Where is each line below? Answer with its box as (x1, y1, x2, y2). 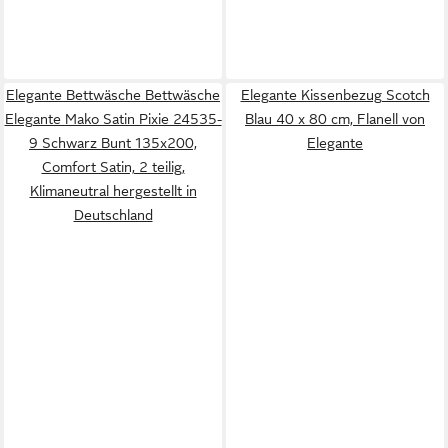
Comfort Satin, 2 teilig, (41, 159, 185, 175)
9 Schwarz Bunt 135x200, (29, 135, 197, 151)
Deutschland (73, 207, 153, 223)
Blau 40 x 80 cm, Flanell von (245, 111, 425, 127)
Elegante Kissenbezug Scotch (240, 87, 430, 103)
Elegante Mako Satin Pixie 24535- (4, 111, 222, 127)
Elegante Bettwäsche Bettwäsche (6, 87, 220, 103)
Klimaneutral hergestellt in (29, 183, 197, 199)
